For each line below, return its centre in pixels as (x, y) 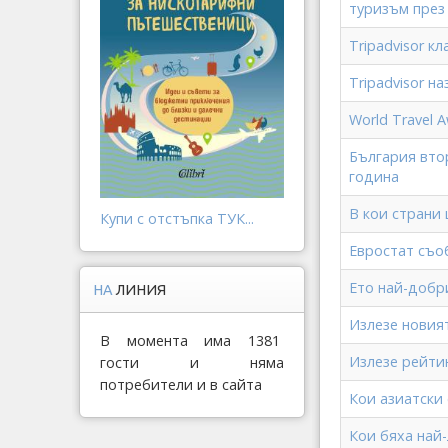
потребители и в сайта (181, 384)
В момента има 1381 (192, 340)
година (374, 176)
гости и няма (192, 362)
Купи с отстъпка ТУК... (177, 218)
